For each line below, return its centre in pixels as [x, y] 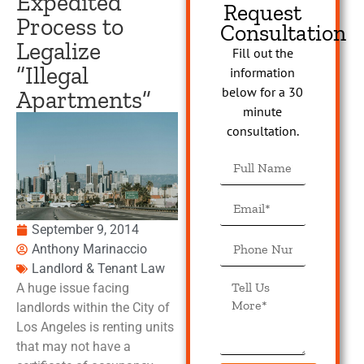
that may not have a [74, 346]
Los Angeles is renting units [95, 327]
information [263, 73]
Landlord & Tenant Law [98, 268]
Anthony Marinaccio [89, 249]
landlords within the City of [93, 307]
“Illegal [52, 76]
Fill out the [262, 53]
